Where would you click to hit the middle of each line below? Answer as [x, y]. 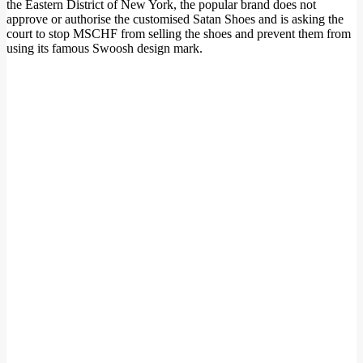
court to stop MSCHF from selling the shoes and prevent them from [179, 33]
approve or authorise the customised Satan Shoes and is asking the [175, 19]
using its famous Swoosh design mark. [105, 48]
